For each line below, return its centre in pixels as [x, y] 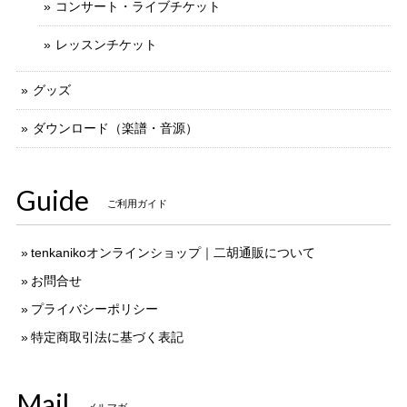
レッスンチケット [106, 44]
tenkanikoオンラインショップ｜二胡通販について [173, 252]
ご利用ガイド [137, 204]
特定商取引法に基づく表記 [107, 337]
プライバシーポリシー [94, 308]
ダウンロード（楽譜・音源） [115, 128]
